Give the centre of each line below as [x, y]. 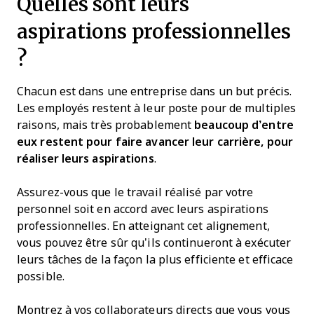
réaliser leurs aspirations [86, 158]
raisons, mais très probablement [106, 125]
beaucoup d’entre [244, 125]
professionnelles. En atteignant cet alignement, [143, 226]
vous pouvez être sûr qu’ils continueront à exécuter [154, 243]
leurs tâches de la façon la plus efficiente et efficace [155, 259]
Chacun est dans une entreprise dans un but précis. [155, 91]
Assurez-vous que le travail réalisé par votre [135, 192]
